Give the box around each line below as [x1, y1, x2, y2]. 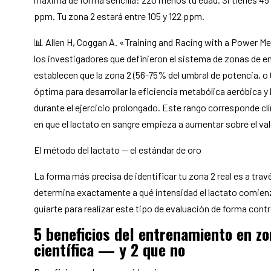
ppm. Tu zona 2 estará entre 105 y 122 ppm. [33, 10, 204, 22]
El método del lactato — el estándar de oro [33, 144, 201, 156]
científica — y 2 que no [33, 238, 185, 262]
